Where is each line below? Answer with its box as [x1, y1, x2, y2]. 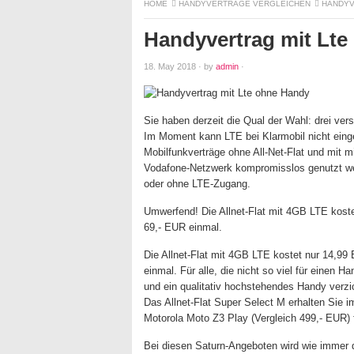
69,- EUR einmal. [144, 221, 222, 233]
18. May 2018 [144, 62, 196, 71]
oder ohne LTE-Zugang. [144, 178, 250, 190]
